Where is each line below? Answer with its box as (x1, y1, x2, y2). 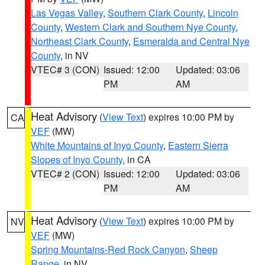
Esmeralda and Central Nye (133, 34, 250, 48)
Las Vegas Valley (31, 6, 103, 20)
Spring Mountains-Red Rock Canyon (31, 243, 185, 256)
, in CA (122, 153, 151, 166)
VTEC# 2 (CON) (31, 167, 99, 180)
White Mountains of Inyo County (31, 138, 163, 152)
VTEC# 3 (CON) (31, 63, 99, 76)
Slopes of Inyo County (31, 153, 122, 166)
